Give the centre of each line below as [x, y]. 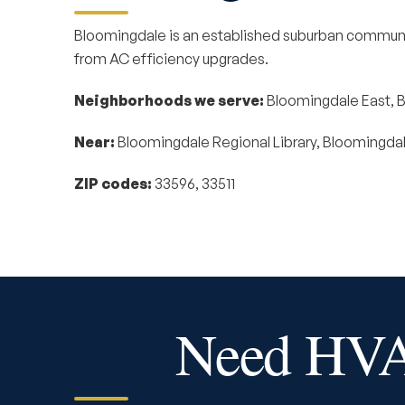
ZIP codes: [113, 184]
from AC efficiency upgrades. [171, 59]
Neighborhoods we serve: [169, 100]
